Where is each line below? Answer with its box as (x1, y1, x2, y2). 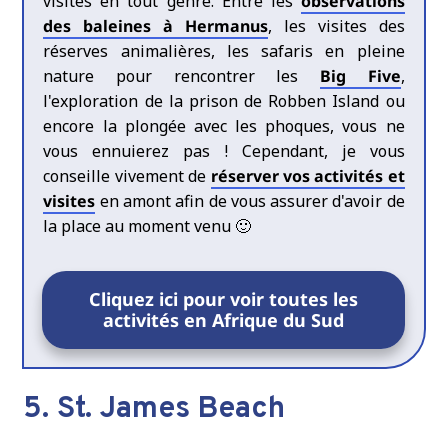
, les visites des (268, 15, 405, 38)
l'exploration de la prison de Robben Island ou (43, 90, 405, 113)
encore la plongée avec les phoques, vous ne (43, 115, 405, 138)
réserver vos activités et (210, 165, 405, 188)
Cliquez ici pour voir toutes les (89, 287, 359, 312)
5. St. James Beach (23, 391, 286, 429)
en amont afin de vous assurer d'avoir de (95, 190, 405, 213)
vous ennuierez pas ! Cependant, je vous (43, 140, 405, 163)
